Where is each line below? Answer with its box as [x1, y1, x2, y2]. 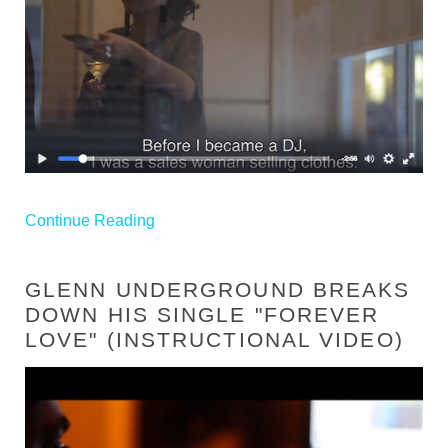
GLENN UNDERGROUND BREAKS [25, 278, 411, 301]
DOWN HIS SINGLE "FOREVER [25, 303, 380, 326]
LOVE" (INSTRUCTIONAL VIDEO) [25, 328, 404, 351]
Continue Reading [25, 212, 155, 229]
